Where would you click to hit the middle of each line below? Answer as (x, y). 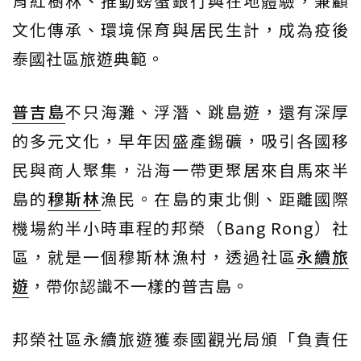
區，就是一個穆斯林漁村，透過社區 (154, 257)
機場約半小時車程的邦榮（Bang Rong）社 (180, 228)
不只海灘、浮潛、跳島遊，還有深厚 (207, 112)
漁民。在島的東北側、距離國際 (225, 199)
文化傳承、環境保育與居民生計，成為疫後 (180, 29)
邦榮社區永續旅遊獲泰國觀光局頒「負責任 (180, 339)
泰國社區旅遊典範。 (88, 58)
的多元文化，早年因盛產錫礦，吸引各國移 (180, 141)
